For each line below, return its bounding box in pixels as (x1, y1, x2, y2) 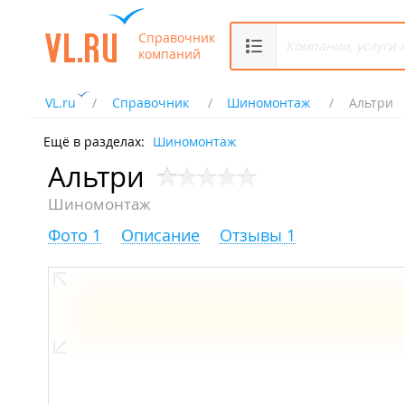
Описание (121, 224, 200, 247)
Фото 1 (48, 224, 101, 247)
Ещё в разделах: (43, 133, 145, 150)
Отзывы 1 (220, 224, 296, 247)
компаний (138, 44, 201, 62)
